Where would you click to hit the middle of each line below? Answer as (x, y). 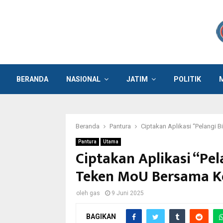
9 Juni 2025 (128, 193)
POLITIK (187, 79)
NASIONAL (83, 79)
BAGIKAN (101, 216)
